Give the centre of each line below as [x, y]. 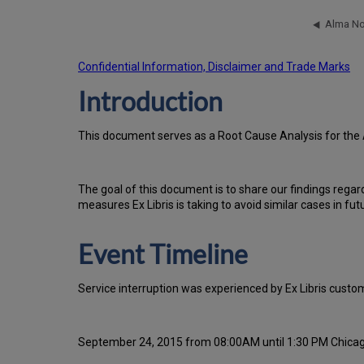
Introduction [150, 102]
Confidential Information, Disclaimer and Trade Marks [214, 67]
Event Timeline [163, 254]
